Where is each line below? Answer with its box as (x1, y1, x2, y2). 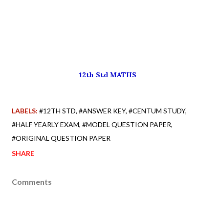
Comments (12, 176, 52, 186)
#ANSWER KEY (79, 106, 126, 115)
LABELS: (12, 106, 38, 115)
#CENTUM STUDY (129, 106, 185, 115)
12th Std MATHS (79, 70, 140, 79)
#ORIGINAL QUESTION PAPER (12, 133, 110, 142)
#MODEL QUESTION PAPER (82, 120, 171, 129)
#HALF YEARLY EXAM (12, 120, 79, 129)
